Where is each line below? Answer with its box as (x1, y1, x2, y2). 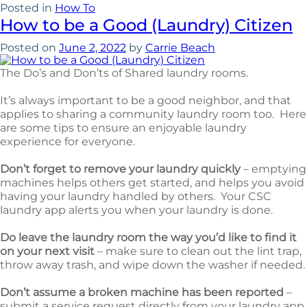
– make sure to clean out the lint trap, (97, 245, 302, 258)
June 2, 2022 (59, 41, 126, 55)
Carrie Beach (145, 41, 215, 55)
